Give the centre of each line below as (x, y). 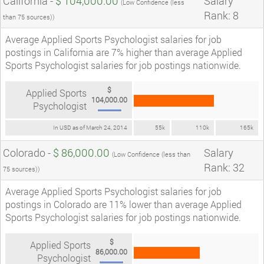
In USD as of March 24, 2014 (90, 127)
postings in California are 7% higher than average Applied (124, 52)
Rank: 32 (224, 167)
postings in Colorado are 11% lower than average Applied (123, 204)
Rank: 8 (221, 15)
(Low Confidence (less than (151, 154)
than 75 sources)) (29, 16)
